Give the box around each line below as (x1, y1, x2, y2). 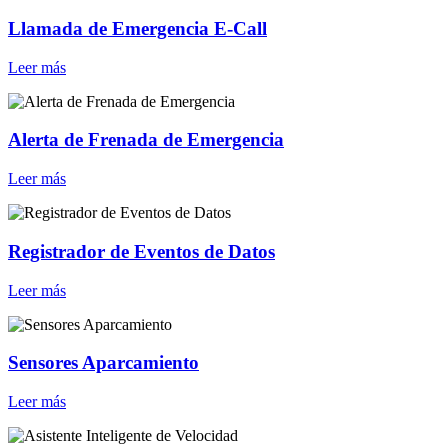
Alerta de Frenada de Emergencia (8, 129, 284, 151)
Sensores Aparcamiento (8, 352, 199, 374)
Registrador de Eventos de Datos (8, 240, 275, 262)
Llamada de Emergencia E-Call (8, 18, 267, 40)
